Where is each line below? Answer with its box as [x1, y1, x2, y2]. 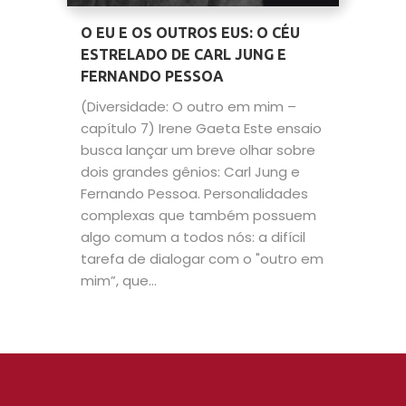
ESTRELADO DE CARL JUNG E [81, 46, 286, 63]
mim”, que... [81, 271, 157, 290]
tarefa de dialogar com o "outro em [81, 249, 324, 268]
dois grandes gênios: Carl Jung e [81, 162, 300, 181]
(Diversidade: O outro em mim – [81, 97, 296, 116]
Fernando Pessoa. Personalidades [81, 184, 308, 203]
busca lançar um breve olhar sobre [81, 140, 315, 159]
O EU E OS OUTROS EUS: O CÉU [81, 24, 300, 41]
